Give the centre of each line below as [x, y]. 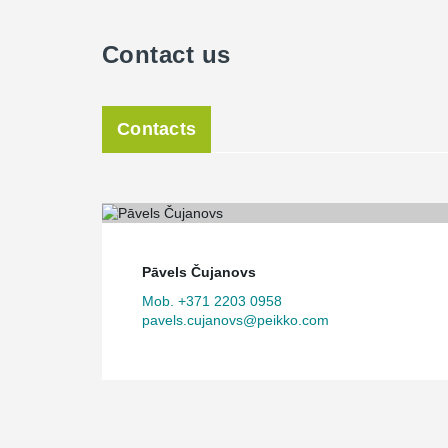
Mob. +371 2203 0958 [212, 300]
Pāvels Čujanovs [199, 271]
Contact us [166, 54]
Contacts [157, 129]
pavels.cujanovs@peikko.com [235, 319]
